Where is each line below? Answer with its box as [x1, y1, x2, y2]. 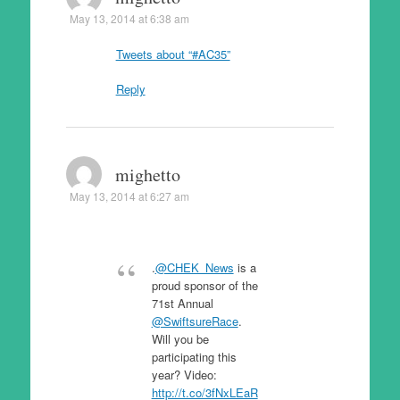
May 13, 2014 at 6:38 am [69, 10, 189, 26]
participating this [151, 348, 237, 365]
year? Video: [151, 366, 217, 383]
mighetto [114, 162, 180, 187]
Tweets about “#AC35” [115, 45, 230, 62]
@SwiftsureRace [151, 312, 238, 329]
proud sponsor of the [151, 277, 258, 294]
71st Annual [151, 295, 213, 312]
